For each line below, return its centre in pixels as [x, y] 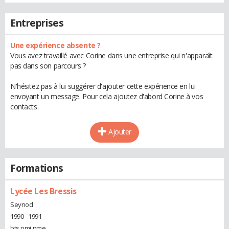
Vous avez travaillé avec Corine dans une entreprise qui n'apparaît [111, 55]
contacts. [25, 107]
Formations [37, 168]
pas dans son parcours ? [48, 66]
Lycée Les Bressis [43, 191]
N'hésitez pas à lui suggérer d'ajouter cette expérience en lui [103, 86]
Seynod [22, 204]
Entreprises [37, 23]
